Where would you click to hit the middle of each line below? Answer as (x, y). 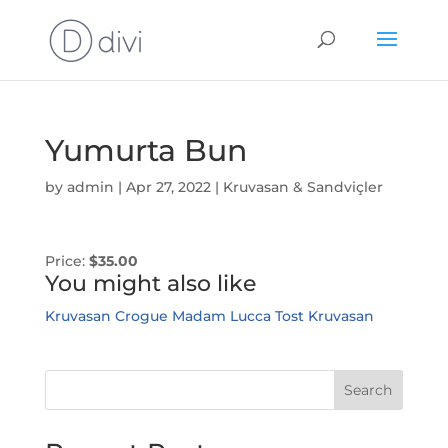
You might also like (150, 283)
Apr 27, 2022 (168, 187)
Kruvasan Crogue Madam (135, 316)
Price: (66, 261)
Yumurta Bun (145, 150)
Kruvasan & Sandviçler (302, 187)
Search (368, 390)
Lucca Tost (266, 316)
